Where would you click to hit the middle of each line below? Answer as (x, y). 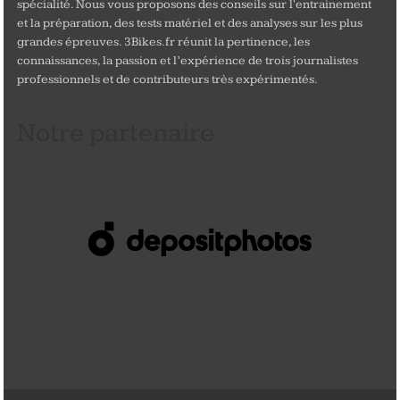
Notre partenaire (115, 133)
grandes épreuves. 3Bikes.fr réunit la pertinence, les (163, 42)
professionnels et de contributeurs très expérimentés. (167, 80)
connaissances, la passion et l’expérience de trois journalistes (187, 61)
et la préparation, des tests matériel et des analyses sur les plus (189, 24)
